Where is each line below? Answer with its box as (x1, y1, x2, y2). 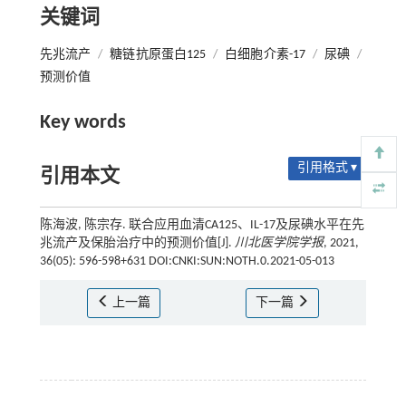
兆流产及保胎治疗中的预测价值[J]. (39, 236, 235, 250)
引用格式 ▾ (297, 160, 358, 175)
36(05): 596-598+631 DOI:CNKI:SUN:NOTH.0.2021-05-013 (39, 254, 334, 268)
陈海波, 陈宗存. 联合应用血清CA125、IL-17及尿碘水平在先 (39, 217, 364, 232)
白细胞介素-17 (225, 47, 305, 62)
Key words (39, 111, 126, 133)
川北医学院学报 (234, 236, 324, 250)
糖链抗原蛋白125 (110, 47, 207, 62)
